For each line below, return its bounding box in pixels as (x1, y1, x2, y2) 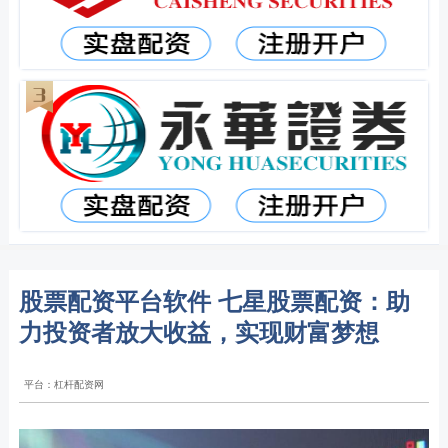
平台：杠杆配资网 (23, 377, 104, 391)
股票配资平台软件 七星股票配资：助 (18, 283, 410, 317)
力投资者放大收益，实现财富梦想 (18, 314, 379, 348)
